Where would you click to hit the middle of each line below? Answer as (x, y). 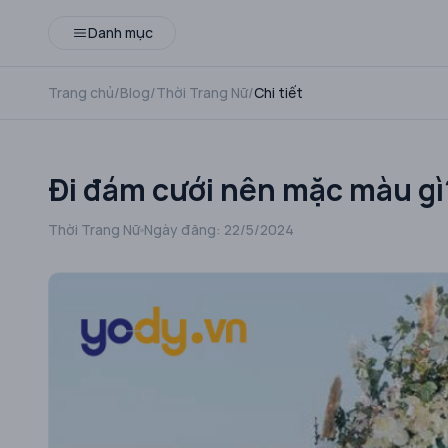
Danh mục (120, 32)
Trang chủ (81, 92)
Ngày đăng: (184, 229)
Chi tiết (278, 92)
